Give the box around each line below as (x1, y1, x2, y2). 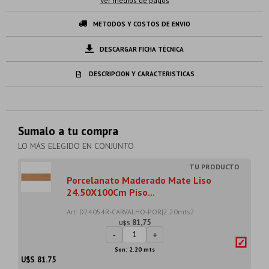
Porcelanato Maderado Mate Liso (66, 174, 211, 186)
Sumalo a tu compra (18, 122, 118, 138)
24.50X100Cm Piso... (66, 186, 155, 198)
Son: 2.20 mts (114, 245, 155, 253)
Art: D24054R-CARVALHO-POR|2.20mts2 (66, 207, 195, 216)
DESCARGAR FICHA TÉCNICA (100, 44, 184, 53)
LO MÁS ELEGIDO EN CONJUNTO (18, 140, 134, 151)
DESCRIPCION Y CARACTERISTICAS (89, 69, 195, 78)
